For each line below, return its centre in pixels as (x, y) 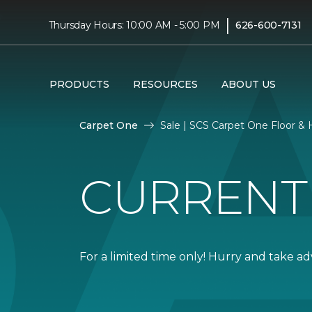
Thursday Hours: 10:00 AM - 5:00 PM (134, 25)
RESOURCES (165, 84)
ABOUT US (248, 84)
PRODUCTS (79, 84)
